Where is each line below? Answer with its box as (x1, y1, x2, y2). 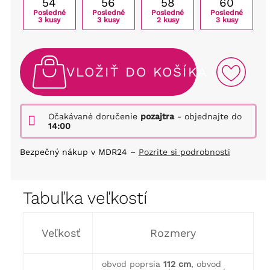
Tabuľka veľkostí (22, 188, 147, 209)
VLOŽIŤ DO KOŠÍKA (66, 64, 208, 80)
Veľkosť (41, 227, 81, 240)
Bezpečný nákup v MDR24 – (19, 147, 139, 157)
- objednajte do (174, 111, 242, 122)
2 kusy (156, 15, 179, 24)
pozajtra (140, 111, 174, 122)
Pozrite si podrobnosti (138, 147, 230, 157)
